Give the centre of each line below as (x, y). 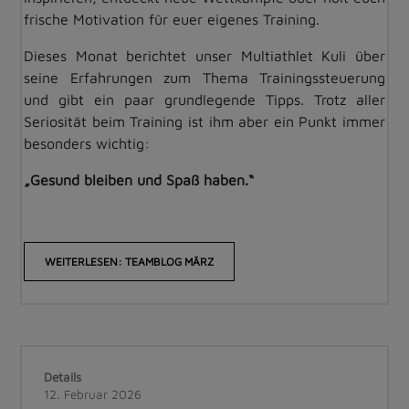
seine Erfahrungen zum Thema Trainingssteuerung (204, 78)
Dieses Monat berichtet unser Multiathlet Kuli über (204, 56)
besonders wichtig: (87, 143)
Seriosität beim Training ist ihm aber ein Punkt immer (204, 121)
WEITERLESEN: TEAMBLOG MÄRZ (129, 262)
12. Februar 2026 (93, 394)
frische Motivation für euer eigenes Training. (172, 19)
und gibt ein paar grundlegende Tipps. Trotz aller (204, 100)
